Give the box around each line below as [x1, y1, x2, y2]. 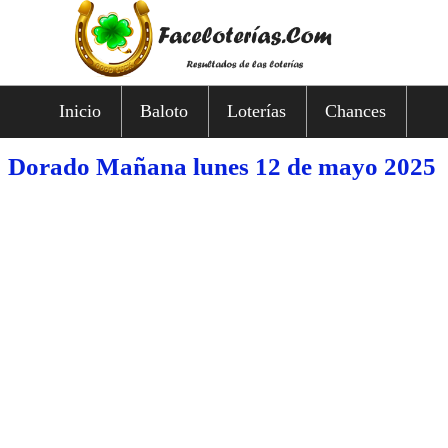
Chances [325, 100, 386, 121]
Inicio [59, 100, 101, 121]
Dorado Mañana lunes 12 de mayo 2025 [7, 152, 436, 180]
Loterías [227, 100, 286, 121]
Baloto [140, 100, 188, 121]
